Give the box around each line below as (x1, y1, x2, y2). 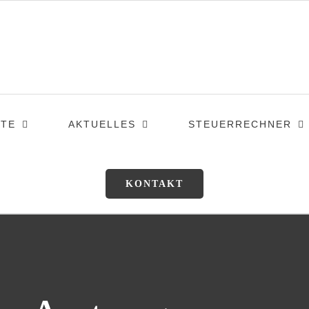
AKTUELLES (68, 119, 136, 130)
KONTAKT (126, 178, 183, 189)
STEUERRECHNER (188, 119, 292, 130)
